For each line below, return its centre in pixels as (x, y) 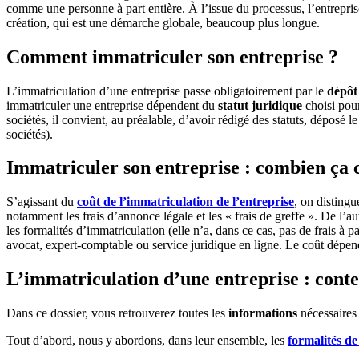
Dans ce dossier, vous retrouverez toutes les (117, 313)
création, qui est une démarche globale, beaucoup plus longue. (163, 22)
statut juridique (260, 105)
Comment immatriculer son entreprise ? (172, 56)
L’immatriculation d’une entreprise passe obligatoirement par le (167, 91)
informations (263, 313)
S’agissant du (42, 202)
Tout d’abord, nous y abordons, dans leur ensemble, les (147, 341)
